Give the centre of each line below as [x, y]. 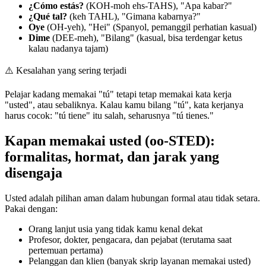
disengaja [34, 173]
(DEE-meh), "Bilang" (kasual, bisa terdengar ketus [146, 38]
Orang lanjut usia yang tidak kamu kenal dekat [115, 229]
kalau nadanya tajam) [68, 49]
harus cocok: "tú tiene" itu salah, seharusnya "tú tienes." [109, 116]
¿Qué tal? [48, 17]
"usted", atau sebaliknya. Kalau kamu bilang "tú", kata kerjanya [124, 105]
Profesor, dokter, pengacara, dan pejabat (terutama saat [130, 240]
